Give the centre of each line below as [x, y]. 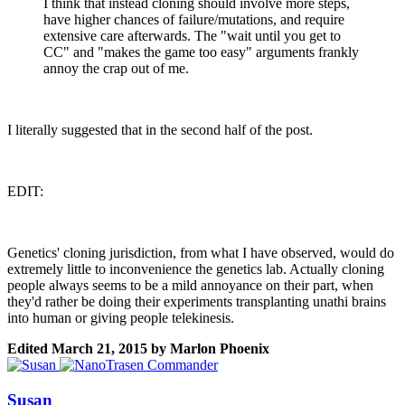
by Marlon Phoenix [208, 349]
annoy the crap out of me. [116, 69]
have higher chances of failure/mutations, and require [194, 20]
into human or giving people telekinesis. [121, 318]
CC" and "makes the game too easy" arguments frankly [201, 52]
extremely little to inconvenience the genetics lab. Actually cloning [196, 269]
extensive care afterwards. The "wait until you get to [192, 36]
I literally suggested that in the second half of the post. [160, 130]
